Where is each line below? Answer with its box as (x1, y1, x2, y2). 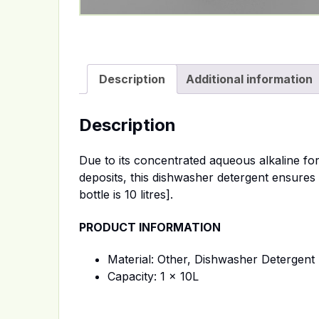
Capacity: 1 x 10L (108, 269, 199, 283)
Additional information (186, 71, 313, 86)
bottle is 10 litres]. (79, 187, 173, 202)
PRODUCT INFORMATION (79, 219, 221, 234)
